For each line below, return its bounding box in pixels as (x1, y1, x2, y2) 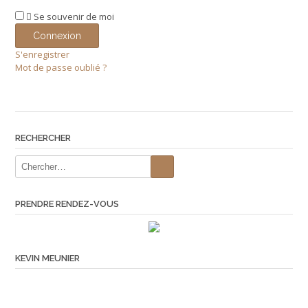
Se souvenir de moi (34, 10, 114, 23)
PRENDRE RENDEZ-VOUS (15, 199, 119, 209)
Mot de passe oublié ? (15, 61, 107, 74)
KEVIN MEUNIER (15, 253, 80, 263)
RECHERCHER (15, 133, 71, 143)
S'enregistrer (15, 48, 69, 60)
